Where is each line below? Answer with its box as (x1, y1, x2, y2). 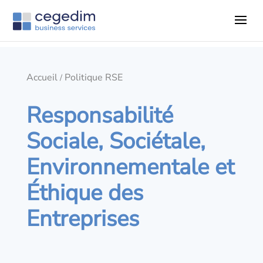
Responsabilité (26, 100, 173, 130)
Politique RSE (64, 71, 123, 84)
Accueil (26, 71, 58, 84)
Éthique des (26, 178, 143, 208)
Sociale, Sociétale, (26, 126, 205, 156)
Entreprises (26, 204, 139, 234)
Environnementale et (26, 152, 234, 182)
